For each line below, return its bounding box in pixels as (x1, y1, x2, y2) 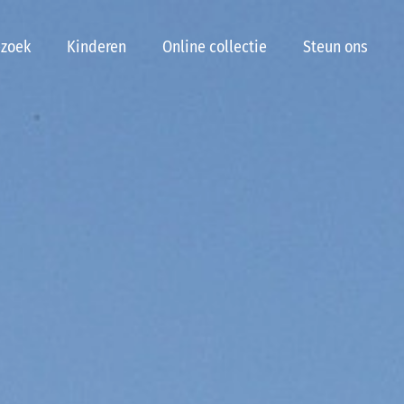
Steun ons (303, 37, 368, 57)
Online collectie (162, 37, 267, 57)
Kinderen (67, 37, 126, 57)
